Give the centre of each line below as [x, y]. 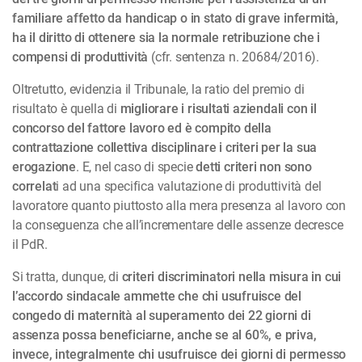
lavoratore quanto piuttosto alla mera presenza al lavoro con [179, 206]
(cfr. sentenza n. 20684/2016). [234, 57]
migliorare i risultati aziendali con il [217, 109]
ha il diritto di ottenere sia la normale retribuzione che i [166, 38]
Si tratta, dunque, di [67, 277]
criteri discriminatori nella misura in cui [232, 277]
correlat [34, 187]
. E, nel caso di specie [136, 167]
